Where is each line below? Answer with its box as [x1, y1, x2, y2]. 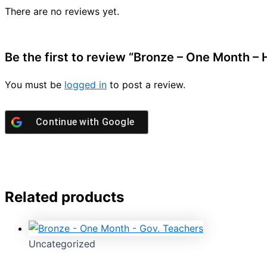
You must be [5, 79, 64, 91]
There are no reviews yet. [5, 5, 119, 18]
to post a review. [107, 79, 185, 91]
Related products [5, 188, 124, 206]
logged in [64, 79, 107, 91]
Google [101, 116, 134, 128]
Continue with [36, 116, 102, 128]
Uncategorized [29, 238, 95, 250]
